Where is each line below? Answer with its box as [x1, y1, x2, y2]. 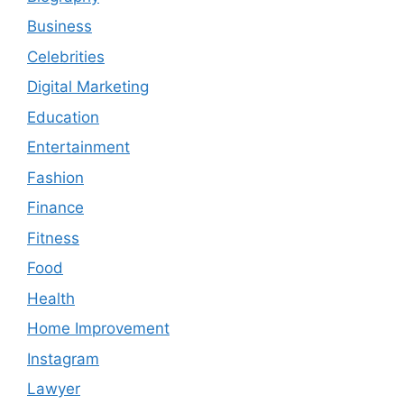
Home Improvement [27, 319, 170, 338]
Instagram [27, 349, 99, 368]
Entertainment [27, 138, 130, 157]
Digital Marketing [27, 78, 149, 96]
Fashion [27, 168, 84, 187]
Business [27, 17, 92, 36]
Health [27, 289, 75, 308]
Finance [27, 198, 84, 217]
